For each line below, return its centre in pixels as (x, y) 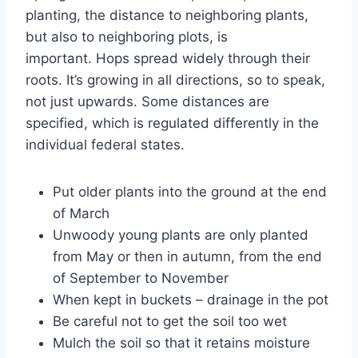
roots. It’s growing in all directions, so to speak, (175, 80)
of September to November (141, 278)
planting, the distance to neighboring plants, (167, 15)
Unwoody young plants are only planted (181, 235)
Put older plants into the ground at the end (190, 191)
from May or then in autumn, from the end (187, 256)
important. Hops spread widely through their (168, 58)
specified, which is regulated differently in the (172, 123)
